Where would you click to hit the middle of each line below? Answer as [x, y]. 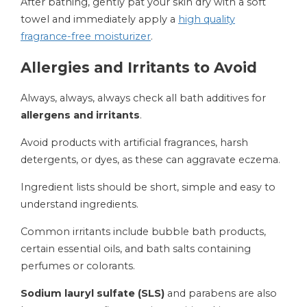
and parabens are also [221, 294]
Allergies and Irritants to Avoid [139, 68]
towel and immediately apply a [99, 20]
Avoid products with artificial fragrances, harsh [134, 143]
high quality [207, 20]
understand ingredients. [79, 205]
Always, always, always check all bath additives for [143, 98]
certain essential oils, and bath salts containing [136, 249]
